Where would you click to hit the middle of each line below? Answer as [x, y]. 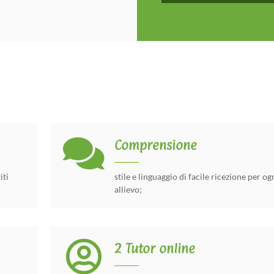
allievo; [128, 189]
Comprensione [155, 145]
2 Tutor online [154, 248]
